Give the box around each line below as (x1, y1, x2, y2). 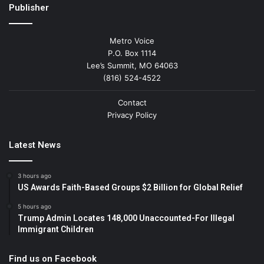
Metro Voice (110, 36, 154, 46)
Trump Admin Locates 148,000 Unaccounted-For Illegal (18, 213, 235, 223)
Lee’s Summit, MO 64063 (86, 61, 178, 71)
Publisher (9, 2, 49, 14)
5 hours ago (18, 203, 51, 210)
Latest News (9, 140, 61, 151)
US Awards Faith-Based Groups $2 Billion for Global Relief (18, 183, 243, 193)
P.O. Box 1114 (108, 48, 156, 58)
